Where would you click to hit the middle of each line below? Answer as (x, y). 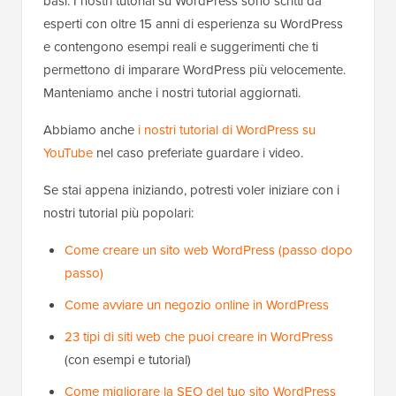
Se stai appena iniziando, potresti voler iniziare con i (191, 190)
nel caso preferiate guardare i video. (198, 153)
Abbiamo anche (91, 130)
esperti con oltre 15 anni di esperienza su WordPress (193, 24)
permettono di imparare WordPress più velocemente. (194, 70)
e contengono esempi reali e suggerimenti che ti (181, 47)
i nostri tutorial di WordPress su (227, 130)
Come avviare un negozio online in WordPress (197, 305)
